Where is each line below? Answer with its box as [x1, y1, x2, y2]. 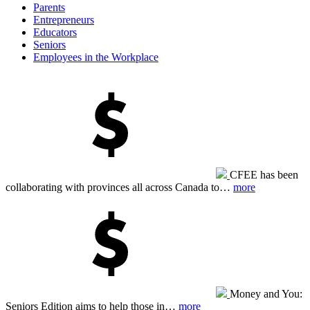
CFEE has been [230, 168, 298, 181]
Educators [33, 26, 77, 38]
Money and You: [230, 287, 302, 300]
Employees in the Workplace [33, 51, 158, 63]
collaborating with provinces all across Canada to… [6, 181, 233, 193]
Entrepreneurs [33, 13, 94, 26]
